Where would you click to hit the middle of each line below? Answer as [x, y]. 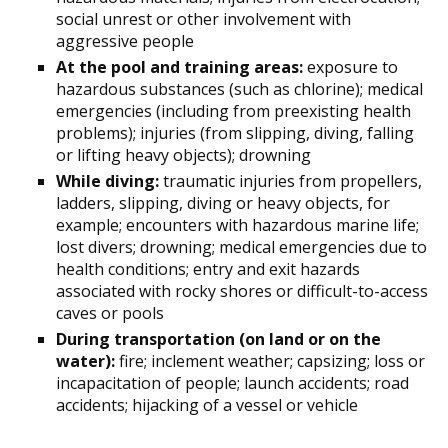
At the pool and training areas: [179, 66]
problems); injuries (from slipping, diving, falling [235, 132]
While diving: [107, 180]
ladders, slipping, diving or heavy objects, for [223, 202]
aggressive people [125, 40]
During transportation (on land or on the [218, 338]
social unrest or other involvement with [203, 18]
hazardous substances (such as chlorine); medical [239, 88]
